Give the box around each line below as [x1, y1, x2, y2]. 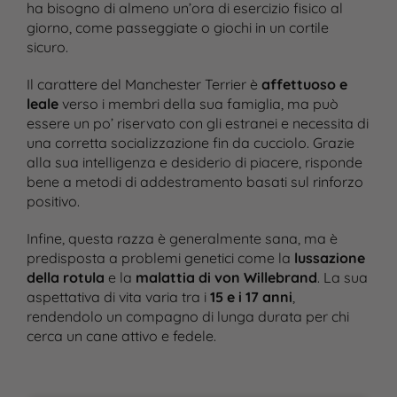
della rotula [26, 269, 105, 286]
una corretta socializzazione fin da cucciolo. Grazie [26, 134, 354, 152]
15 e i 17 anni [209, 288, 292, 306]
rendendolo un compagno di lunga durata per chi [26, 307, 349, 325]
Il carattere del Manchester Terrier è [26, 75, 261, 93]
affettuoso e [261, 75, 347, 93]
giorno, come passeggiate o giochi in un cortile [26, 19, 329, 36]
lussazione [293, 249, 365, 267]
